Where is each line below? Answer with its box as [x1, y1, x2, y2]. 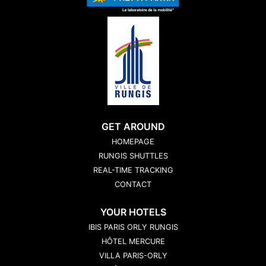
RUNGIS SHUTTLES [98, 151, 168, 160]
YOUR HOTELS [100, 205, 166, 218]
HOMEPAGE [112, 137, 154, 146]
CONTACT [115, 179, 151, 189]
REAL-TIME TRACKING [93, 165, 173, 175]
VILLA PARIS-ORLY [99, 251, 167, 260]
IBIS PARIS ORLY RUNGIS [88, 222, 178, 232]
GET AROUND [101, 120, 165, 132]
